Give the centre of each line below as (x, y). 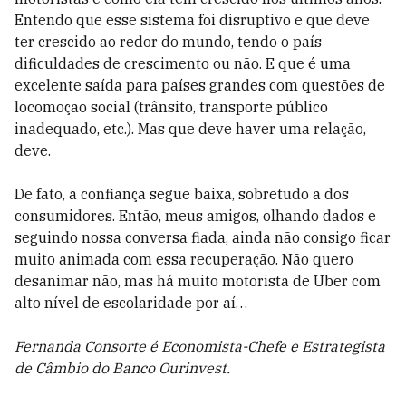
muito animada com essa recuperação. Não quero (184, 259)
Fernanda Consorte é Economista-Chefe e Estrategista (200, 346)
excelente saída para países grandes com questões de (200, 85)
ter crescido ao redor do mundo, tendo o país (168, 42)
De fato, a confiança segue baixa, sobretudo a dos (182, 194)
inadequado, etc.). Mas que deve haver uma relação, (190, 129)
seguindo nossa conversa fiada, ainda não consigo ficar (203, 237)
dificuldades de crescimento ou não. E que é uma (183, 63)
